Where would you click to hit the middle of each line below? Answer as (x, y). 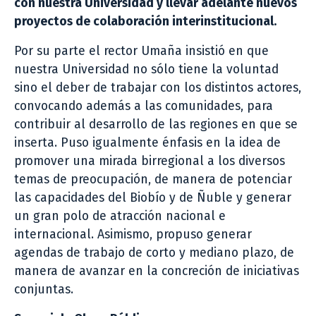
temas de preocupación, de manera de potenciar (153, 179)
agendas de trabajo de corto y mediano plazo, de (154, 253)
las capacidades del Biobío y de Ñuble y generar (153, 197)
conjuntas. (44, 289)
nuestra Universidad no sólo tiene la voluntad (146, 69)
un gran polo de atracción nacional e (120, 216)
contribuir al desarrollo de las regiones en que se (156, 124)
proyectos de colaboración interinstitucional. (145, 21)
